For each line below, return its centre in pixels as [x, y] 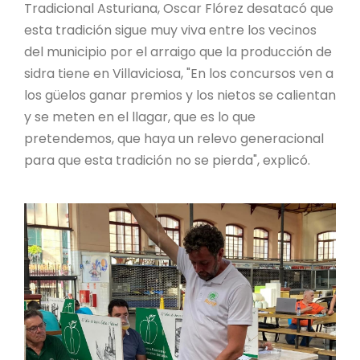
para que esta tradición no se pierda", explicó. [167, 160]
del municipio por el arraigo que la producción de [178, 51]
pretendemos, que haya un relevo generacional [174, 138]
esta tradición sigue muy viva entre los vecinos [170, 30]
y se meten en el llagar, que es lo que [140, 117]
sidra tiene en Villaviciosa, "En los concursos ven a [179, 73]
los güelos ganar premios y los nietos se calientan [180, 95]
